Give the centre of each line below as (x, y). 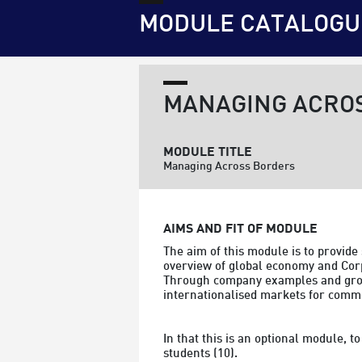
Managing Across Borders (229, 166)
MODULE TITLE (208, 152)
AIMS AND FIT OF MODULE (240, 229)
